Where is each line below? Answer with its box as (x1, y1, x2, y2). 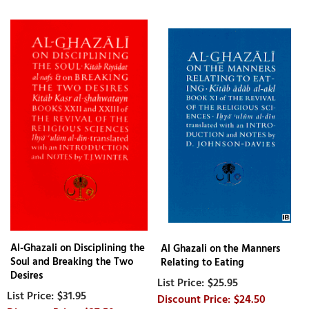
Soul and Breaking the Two (10, 253, 133, 270)
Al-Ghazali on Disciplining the (10, 239, 145, 256)
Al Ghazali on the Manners (161, 241, 281, 257)
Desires (10, 267, 43, 283)
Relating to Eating (161, 255, 245, 271)
